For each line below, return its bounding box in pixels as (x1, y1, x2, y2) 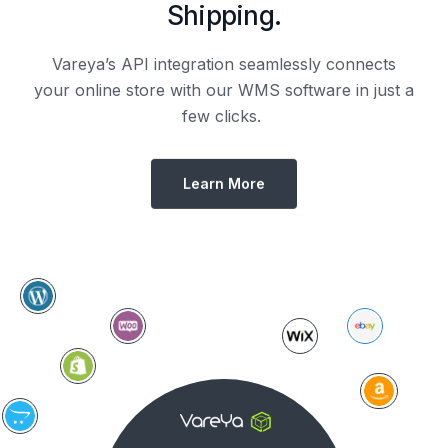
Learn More (183, 174, 265, 192)
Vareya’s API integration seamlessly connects (52, 53, 396, 74)
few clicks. (182, 105, 266, 126)
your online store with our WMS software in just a (34, 79, 414, 100)
